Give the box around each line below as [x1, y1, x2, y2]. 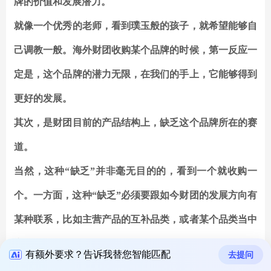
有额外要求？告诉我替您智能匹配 [25, 248, 171, 260]
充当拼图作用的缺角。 [14, 238, 111, 249]
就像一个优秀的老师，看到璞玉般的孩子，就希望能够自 [14, 21, 257, 31]
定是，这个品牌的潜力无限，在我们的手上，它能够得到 [14, 69, 257, 80]
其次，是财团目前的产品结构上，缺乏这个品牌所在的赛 [14, 117, 257, 128]
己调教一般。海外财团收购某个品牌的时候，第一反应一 [14, 45, 257, 56]
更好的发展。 [14, 93, 72, 104]
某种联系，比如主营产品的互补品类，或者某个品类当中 [14, 214, 257, 225]
